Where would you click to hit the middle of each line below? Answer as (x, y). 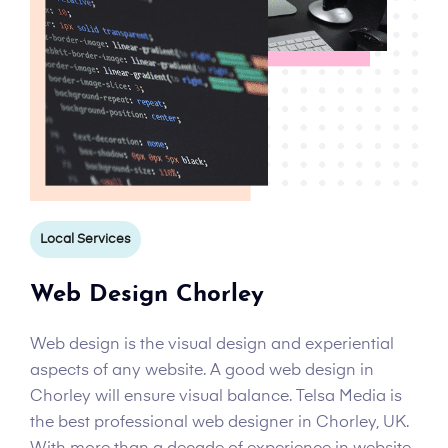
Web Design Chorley (147, 295)
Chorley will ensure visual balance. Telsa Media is (216, 397)
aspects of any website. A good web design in (202, 371)
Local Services (85, 240)
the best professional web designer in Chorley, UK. (219, 423)
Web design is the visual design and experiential (212, 345)
